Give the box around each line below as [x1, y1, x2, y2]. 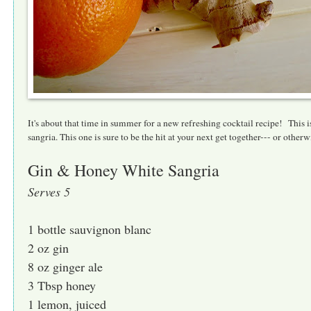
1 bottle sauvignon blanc [28, 220, 151, 237]
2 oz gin [28, 239, 69, 256]
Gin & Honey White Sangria [28, 158, 219, 181]
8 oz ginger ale [28, 258, 103, 275]
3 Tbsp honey [28, 276, 96, 294]
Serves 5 [28, 183, 70, 200]
